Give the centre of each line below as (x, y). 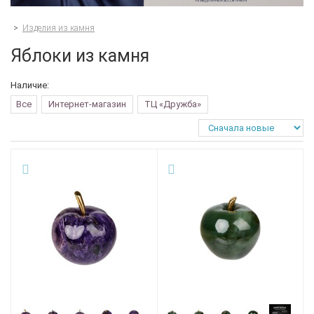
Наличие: (30, 85)
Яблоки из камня (80, 55)
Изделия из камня (59, 28)
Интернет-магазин (87, 104)
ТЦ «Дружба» (173, 104)
